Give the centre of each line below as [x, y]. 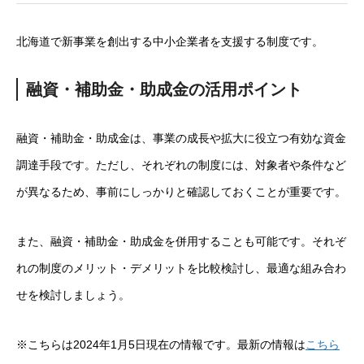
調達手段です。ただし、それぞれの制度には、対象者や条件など [181, 165]
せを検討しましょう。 [73, 295]
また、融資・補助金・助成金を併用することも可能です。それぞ [181, 241]
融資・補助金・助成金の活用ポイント [164, 89]
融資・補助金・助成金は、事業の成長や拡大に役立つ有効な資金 [181, 138]
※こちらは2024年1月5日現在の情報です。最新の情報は [161, 344]
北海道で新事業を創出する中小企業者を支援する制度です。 [170, 41]
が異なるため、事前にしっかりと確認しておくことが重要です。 [181, 192]
